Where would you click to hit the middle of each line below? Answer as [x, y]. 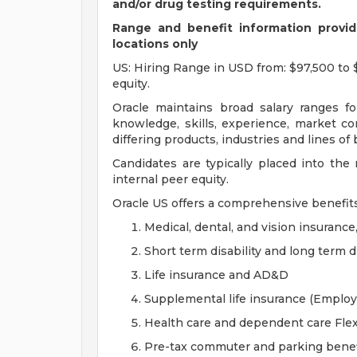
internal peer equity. [171, 179]
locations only [155, 44]
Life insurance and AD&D [216, 275]
